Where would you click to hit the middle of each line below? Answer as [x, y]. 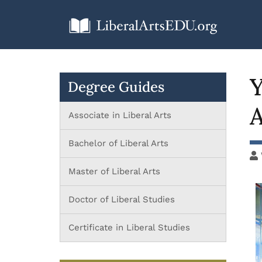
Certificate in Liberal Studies [129, 227]
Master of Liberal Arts [114, 171]
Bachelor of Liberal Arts [118, 143]
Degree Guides [116, 87]
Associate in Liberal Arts [120, 115]
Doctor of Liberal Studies [122, 199]
